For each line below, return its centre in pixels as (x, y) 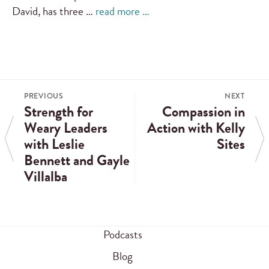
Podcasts (122, 234)
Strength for (59, 112)
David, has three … (54, 11)
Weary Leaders (66, 128)
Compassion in (204, 112)
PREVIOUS (44, 96)
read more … (122, 11)
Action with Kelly (196, 128)
